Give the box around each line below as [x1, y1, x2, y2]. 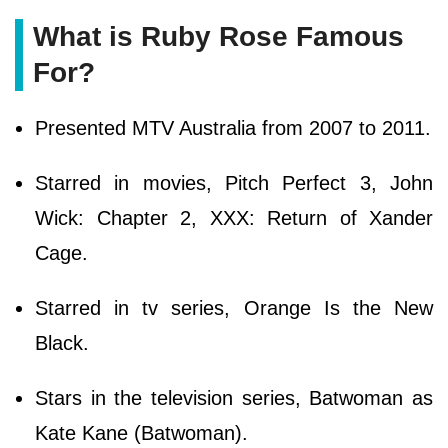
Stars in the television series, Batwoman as [35, 387, 433, 410]
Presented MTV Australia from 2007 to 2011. [35, 117, 431, 140]
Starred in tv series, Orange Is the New [35, 297, 433, 320]
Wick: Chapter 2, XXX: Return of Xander [35, 207, 433, 230]
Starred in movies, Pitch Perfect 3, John [35, 172, 433, 195]
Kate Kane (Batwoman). [35, 422, 248, 445]
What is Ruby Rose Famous [33, 21, 404, 53]
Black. [35, 332, 89, 355]
